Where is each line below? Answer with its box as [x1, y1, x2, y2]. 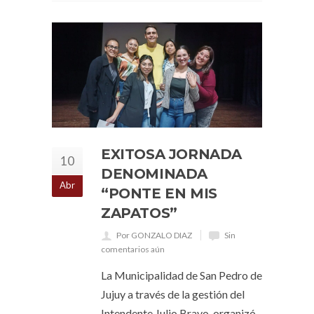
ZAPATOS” [101, 205, 177, 221]
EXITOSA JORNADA [101, 146, 243, 163]
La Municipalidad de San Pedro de [101, 268, 262, 282]
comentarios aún [101, 244, 165, 254]
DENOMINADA [101, 165, 207, 182]
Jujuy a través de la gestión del [101, 287, 245, 301]
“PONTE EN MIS [101, 185, 217, 202]
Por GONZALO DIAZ [116, 230, 192, 240]
